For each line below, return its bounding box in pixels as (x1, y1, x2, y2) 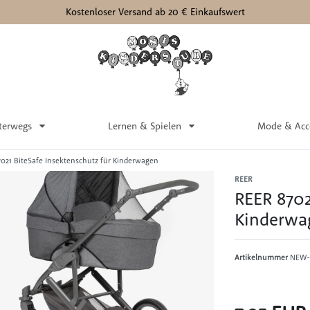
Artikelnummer (235, 253, 290, 262)
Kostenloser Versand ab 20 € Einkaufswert (65, 6, 245, 18)
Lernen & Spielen (107, 119, 184, 132)
